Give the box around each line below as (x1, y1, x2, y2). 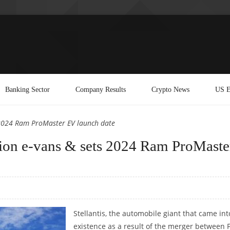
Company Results (75, 85, 126, 93)
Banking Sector (5, 85, 50, 93)
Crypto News (151, 85, 189, 93)
